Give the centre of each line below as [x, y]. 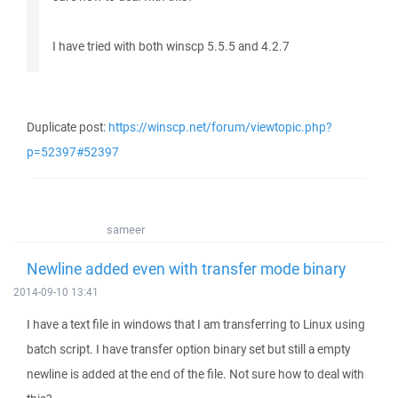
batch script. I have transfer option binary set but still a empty [188, 349]
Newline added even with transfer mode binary [186, 268]
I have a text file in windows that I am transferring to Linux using [196, 324]
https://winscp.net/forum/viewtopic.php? [220, 127]
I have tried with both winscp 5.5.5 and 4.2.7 [171, 46]
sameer [126, 230]
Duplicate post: [68, 127]
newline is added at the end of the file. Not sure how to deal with [195, 374]
